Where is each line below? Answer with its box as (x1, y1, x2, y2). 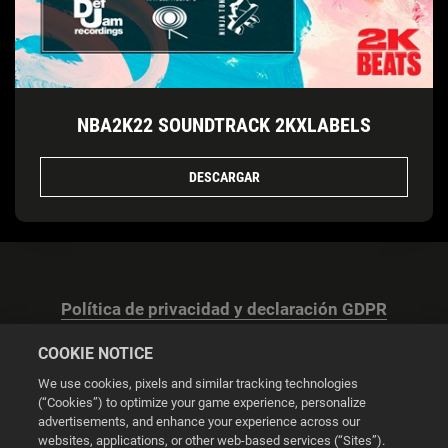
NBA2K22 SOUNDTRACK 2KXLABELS (77, 113, 371, 138)
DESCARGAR (188, 168, 260, 185)
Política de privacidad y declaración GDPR (61, 300, 387, 320)
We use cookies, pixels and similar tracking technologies (38, 376, 359, 391)
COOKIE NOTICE (38, 344, 154, 363)
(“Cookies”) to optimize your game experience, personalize (38, 395, 367, 410)
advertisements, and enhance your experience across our (38, 414, 361, 429)
